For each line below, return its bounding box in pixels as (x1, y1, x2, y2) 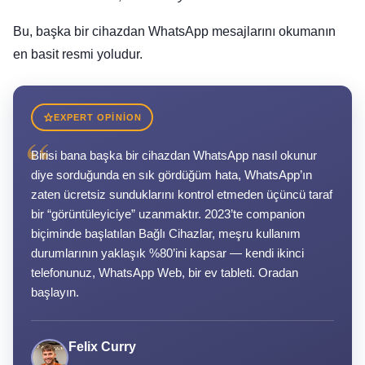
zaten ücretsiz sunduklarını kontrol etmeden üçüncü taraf (31, 187, 332, 202)
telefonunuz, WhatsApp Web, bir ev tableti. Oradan (31, 266, 298, 280)
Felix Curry (68, 340, 136, 354)
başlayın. (31, 285, 79, 300)
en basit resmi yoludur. (13, 47, 143, 62)
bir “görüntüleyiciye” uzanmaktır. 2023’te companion (31, 207, 305, 222)
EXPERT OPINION (53, 112, 142, 122)
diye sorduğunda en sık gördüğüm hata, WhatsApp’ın (31, 168, 312, 182)
